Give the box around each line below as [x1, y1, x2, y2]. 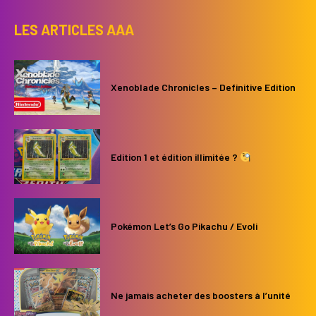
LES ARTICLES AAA [14, 20, 134, 38]
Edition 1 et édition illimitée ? [111, 150, 241, 163]
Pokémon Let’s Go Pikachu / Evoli [111, 220, 258, 232]
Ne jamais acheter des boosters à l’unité [111, 289, 291, 302]
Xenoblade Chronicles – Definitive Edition [111, 81, 296, 94]
